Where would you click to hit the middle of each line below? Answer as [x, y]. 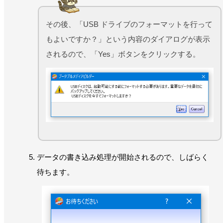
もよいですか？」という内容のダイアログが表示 [128, 39]
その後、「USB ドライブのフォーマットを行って [129, 24]
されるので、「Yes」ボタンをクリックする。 [123, 54]
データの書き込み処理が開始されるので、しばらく [123, 157]
